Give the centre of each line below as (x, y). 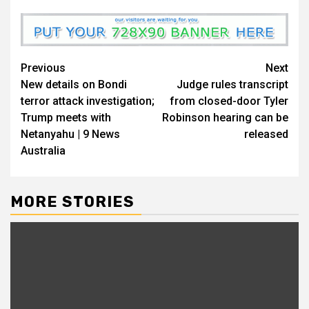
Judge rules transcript (232, 85)
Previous (43, 68)
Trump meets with (66, 118)
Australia (43, 151)
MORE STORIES (72, 202)
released (266, 134)
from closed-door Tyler (229, 101)
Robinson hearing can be (225, 118)
